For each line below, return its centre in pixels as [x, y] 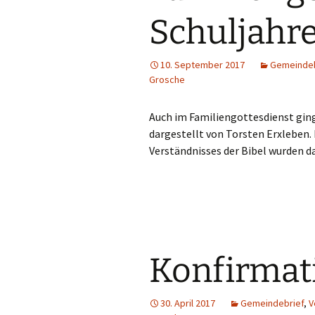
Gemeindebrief [272, 303]
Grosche [167, 79]
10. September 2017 [202, 65]
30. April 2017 [188, 303]
